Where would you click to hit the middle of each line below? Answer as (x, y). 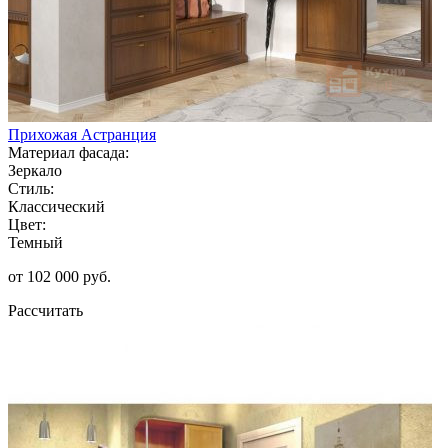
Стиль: (31, 188)
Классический (56, 206)
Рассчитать (45, 310)
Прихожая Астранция (82, 134)
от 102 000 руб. (59, 276)
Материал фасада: (68, 152)
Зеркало (35, 170)
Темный (35, 242)
